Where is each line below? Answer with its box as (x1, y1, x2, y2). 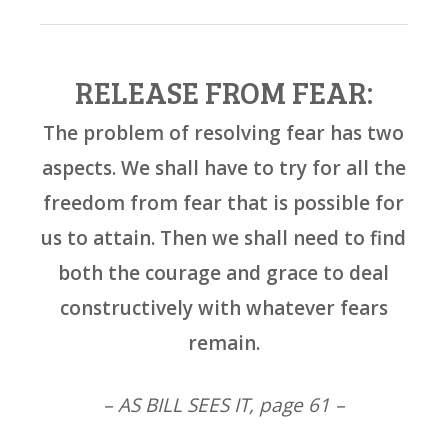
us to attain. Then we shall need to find (41, 225, 407, 252)
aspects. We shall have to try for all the (41, 155, 406, 182)
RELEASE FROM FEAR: (74, 72, 373, 113)
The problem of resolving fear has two (43, 120, 405, 147)
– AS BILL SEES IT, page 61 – (102, 392, 345, 419)
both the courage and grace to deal (58, 260, 390, 287)
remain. (187, 330, 260, 357)
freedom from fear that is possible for (43, 190, 405, 217)
